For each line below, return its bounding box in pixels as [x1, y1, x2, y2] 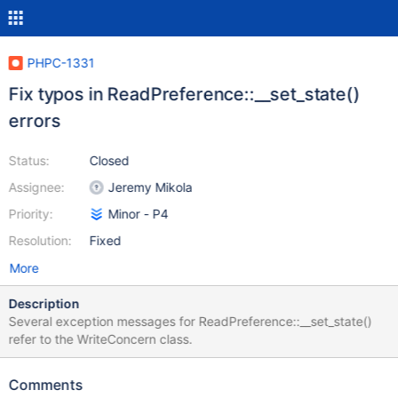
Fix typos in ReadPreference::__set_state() [8, 84, 361, 105]
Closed [89, 153, 130, 168]
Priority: [8, 206, 53, 221]
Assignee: [8, 179, 65, 195]
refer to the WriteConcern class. [8, 331, 193, 346]
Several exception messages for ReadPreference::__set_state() [8, 314, 372, 329]
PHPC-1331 [27, 55, 95, 70]
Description [8, 296, 80, 311]
